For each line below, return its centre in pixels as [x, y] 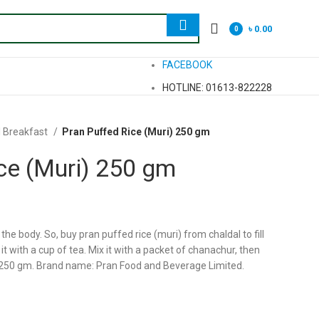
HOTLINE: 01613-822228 [217, 88]
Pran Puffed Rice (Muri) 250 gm [136, 132]
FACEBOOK [187, 65]
